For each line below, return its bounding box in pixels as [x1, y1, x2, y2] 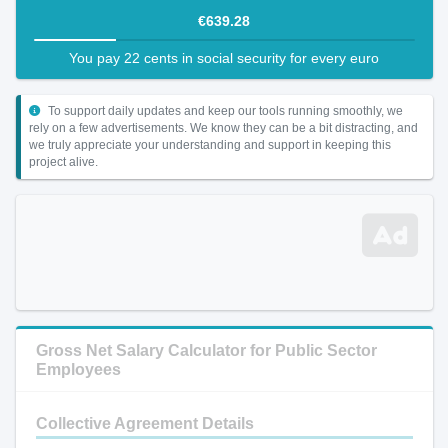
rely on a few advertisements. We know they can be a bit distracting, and [28, 122, 418, 134]
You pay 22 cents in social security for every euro [69, 50, 379, 66]
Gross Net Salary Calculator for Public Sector [35, 342, 377, 359]
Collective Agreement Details [35, 415, 254, 432]
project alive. [28, 156, 98, 168]
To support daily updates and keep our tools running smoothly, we [44, 105, 403, 117]
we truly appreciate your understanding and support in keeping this [28, 139, 391, 151]
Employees [35, 361, 121, 378]
